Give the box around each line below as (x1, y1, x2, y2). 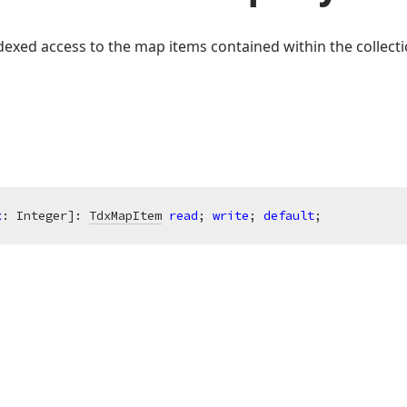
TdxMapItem (89, 207, 162, 223)
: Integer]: (2, 207, 89, 223)
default (263, 207, 314, 223)
